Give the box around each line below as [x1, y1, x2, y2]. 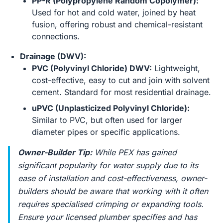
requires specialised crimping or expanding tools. [18, 199, 204, 209]
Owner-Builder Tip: [18, 147, 92, 157]
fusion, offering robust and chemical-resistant [32, 19, 203, 29]
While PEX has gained [92, 147, 177, 157]
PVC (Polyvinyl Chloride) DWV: [32, 63, 152, 73]
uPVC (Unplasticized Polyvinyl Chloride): [32, 103, 190, 113]
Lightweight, [152, 63, 200, 73]
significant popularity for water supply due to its [18, 160, 198, 170]
